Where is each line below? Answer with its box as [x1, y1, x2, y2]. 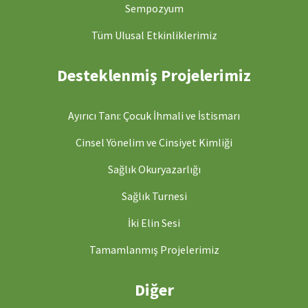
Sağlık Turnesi [121, 188, 187, 203]
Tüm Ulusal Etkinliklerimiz [91, 27, 217, 42]
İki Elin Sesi [128, 215, 180, 230]
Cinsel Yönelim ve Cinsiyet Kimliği [76, 135, 232, 149]
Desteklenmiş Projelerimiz [57, 64, 251, 86]
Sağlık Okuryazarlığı [107, 162, 201, 176]
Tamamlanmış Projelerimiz [89, 242, 219, 256]
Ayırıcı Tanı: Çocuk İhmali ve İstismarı [68, 108, 240, 122]
